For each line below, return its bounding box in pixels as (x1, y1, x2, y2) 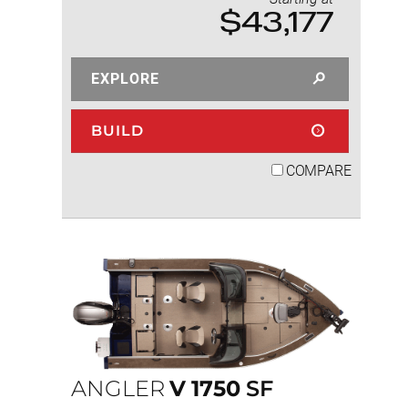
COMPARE (285, 162, 352, 180)
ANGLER (71, 375, 165, 403)
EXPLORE (91, 70, 159, 88)
